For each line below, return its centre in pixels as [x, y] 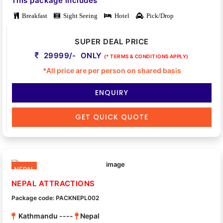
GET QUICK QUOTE [112, 117]
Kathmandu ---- [45, 216]
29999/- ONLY [73, 56]
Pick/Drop [159, 16]
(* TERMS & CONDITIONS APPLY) [146, 56]
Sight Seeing [79, 16]
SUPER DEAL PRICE [112, 42]
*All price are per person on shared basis [112, 71]
